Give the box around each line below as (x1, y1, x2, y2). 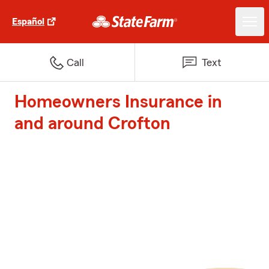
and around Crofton (14, 115, 171, 133)
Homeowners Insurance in (14, 93, 222, 111)
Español (12, 17, 44, 26)
